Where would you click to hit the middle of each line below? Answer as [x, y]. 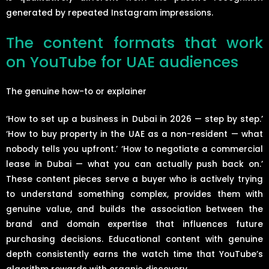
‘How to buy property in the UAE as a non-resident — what [134, 134]
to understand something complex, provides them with [134, 195]
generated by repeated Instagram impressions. [110, 13]
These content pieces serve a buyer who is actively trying [134, 180]
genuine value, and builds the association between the [134, 210]
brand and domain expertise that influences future [134, 225]
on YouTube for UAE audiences [122, 62]
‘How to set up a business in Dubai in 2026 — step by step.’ [134, 119]
